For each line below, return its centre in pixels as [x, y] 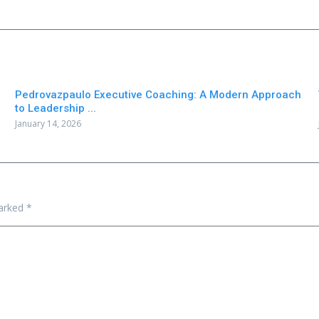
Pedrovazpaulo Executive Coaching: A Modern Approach [158, 95]
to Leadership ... [55, 108]
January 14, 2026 [48, 124]
